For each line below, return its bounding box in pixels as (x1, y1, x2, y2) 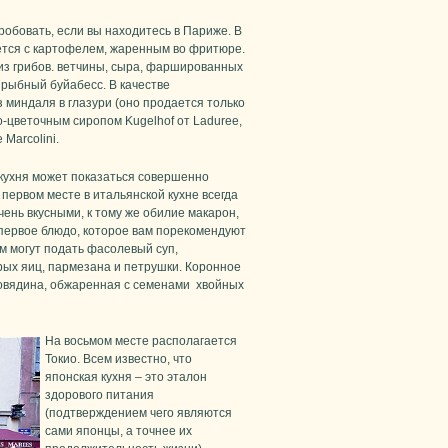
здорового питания (45, 388, 154, 403)
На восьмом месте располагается (45, 334, 237, 349)
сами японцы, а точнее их (45, 424, 192, 439)
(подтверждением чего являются (45, 406, 232, 421)
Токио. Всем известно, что (45, 352, 192, 367)
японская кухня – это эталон (45, 370, 207, 385)
